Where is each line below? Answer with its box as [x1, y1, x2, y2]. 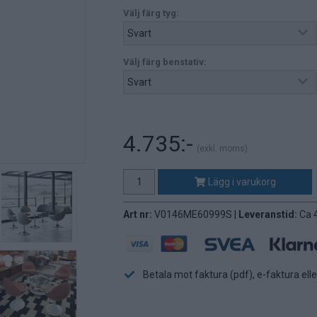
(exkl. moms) [197, 144, 248, 154]
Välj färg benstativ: [123, 57, 207, 67]
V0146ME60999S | [154, 209, 238, 220]
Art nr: [123, 209, 154, 220]
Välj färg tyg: [123, 8, 179, 18]
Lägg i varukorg [206, 176, 277, 188]
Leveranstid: [238, 209, 299, 220]
